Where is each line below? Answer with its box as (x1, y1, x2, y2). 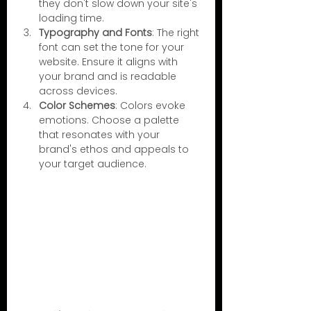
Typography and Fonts (39, 26, 152, 40)
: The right (152, 26, 202, 40)
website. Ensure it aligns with (39, 55, 180, 69)
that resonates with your (39, 128, 162, 142)
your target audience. (39, 157, 146, 171)
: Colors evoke (115, 99, 188, 113)
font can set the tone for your (39, 40, 187, 55)
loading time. (39, 11, 104, 26)
